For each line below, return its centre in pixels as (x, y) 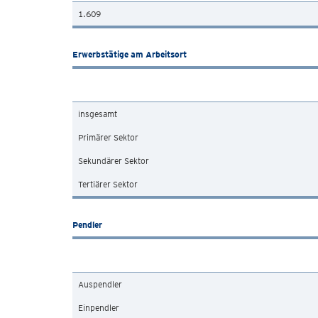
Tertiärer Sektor (108, 184)
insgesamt (98, 114)
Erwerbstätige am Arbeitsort (130, 54)
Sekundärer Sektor (114, 161)
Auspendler (100, 284)
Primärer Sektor (108, 137)
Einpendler (99, 308)
